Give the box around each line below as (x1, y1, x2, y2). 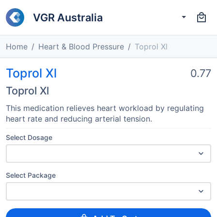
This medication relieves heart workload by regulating (6, 103, 204, 113)
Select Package (6, 171, 56, 179)
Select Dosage (6, 133, 52, 141)
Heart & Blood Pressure (38, 42, 124, 51)
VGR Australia (33, 11, 103, 24)
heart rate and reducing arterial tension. (6, 114, 152, 124)
